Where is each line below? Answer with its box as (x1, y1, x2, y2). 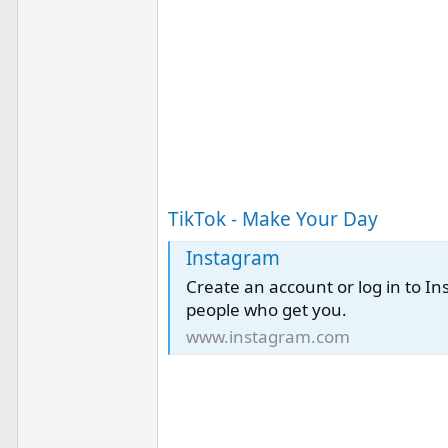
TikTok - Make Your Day (167, 205, 378, 232)
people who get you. (185, 298, 347, 322)
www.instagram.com (185, 325, 350, 349)
